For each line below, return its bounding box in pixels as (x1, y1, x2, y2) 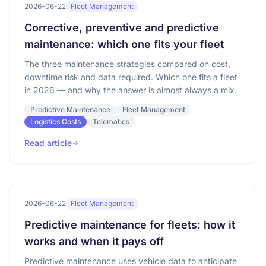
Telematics (93, 117, 129, 126)
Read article (24, 138, 72, 148)
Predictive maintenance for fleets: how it (24, 218, 235, 231)
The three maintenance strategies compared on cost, (24, 59, 230, 69)
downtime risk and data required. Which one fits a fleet (24, 72, 237, 82)
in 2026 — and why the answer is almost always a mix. (24, 85, 237, 95)
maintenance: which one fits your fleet (24, 38, 224, 50)
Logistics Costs (30, 117, 81, 126)
